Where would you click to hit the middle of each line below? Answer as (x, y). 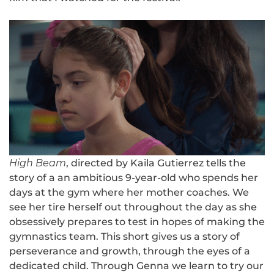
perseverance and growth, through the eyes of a (130, 251)
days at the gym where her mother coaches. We (129, 192)
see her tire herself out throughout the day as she (133, 207)
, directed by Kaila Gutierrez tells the (156, 163)
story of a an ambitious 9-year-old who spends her (134, 177)
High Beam (38, 163)
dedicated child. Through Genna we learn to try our (136, 265)
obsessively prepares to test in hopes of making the (137, 221)
